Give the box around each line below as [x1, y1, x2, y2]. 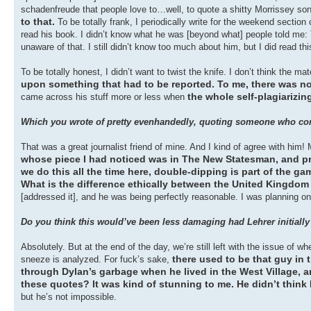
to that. [21, 16, 58, 28]
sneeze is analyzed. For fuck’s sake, [21, 254, 172, 265]
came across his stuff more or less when [21, 92, 187, 103]
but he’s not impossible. [21, 292, 117, 303]
